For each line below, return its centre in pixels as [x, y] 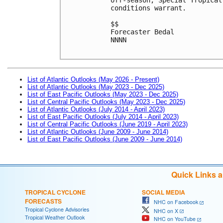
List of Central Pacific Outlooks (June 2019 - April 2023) [108, 124]
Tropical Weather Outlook [55, 217]
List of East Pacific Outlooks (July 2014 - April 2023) [103, 116]
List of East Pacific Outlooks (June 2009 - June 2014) [105, 139]
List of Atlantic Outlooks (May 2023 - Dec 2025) [96, 87]
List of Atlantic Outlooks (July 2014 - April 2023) [96, 109]
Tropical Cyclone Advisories [57, 209]
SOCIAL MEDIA [164, 192]
